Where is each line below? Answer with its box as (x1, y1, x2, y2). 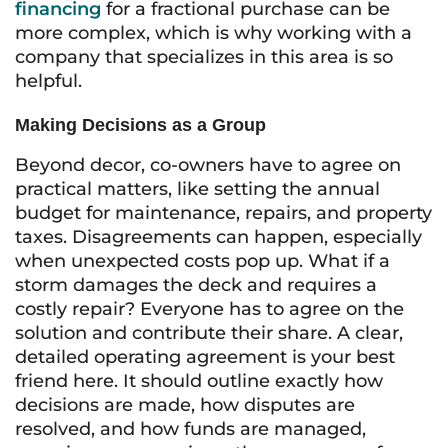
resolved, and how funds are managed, (15, 418, 366, 440)
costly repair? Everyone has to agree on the (15, 298, 404, 320)
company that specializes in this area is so (15, 46, 393, 68)
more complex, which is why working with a (15, 22, 412, 44)
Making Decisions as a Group (15, 115, 266, 135)
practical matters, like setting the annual (15, 178, 380, 200)
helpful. (15, 70, 82, 92)
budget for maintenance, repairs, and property (15, 202, 432, 224)
